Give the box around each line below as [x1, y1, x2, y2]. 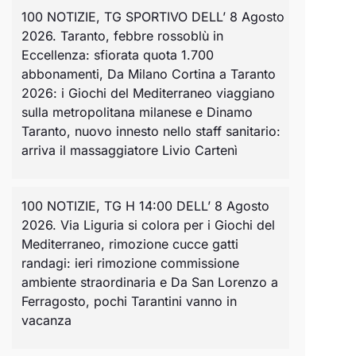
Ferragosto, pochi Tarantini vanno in [21, 292, 237, 309]
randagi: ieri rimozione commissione [21, 254, 239, 271]
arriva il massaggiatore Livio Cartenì [21, 141, 238, 158]
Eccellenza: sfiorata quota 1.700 [21, 46, 214, 63]
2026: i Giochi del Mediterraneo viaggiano [21, 84, 275, 101]
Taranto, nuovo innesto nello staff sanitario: [21, 122, 281, 139]
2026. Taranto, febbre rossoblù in [21, 27, 223, 44]
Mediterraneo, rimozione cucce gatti [21, 235, 238, 252]
